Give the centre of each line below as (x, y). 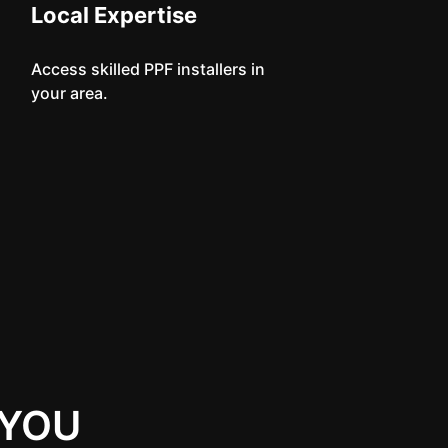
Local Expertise (113, 15)
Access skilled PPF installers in (147, 69)
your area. (69, 93)
